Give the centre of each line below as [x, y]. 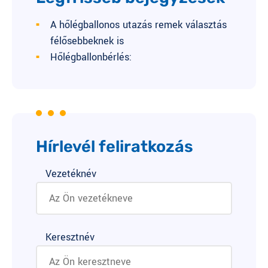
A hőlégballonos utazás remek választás [138, 25]
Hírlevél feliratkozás [115, 146]
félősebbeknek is [87, 41]
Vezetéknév [71, 173]
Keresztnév [70, 237]
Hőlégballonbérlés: [91, 57]
